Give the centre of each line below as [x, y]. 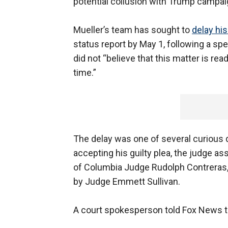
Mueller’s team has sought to [133, 30]
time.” [85, 73]
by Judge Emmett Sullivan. [127, 182]
